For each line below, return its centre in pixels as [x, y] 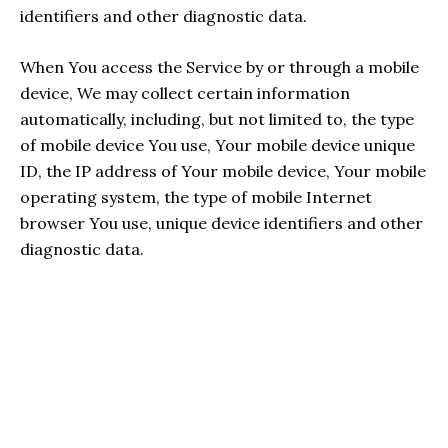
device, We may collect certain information [185, 93]
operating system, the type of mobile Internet [196, 197]
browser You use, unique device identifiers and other [221, 223]
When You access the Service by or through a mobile [219, 67]
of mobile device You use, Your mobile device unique [217, 145]
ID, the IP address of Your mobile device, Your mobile [223, 171]
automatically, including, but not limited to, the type [217, 119]
